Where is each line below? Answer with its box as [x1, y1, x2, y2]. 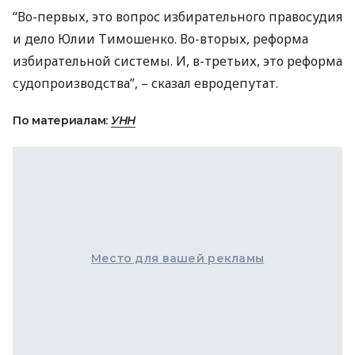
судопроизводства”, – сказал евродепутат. [13, 74, 278, 92]
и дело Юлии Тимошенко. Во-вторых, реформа [13, 30, 308, 48]
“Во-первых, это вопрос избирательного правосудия [13, 8, 342, 25]
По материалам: [13, 113, 111, 128]
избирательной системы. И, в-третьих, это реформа [13, 52, 342, 70]
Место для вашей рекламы [90, 251, 265, 265]
